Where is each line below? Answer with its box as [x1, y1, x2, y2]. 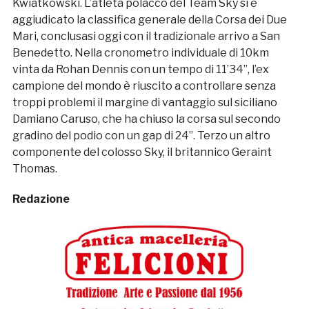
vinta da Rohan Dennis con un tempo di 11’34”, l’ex [12, 63, 269, 77]
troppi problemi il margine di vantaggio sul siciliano [12, 96, 277, 110]
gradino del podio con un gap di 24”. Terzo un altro [12, 129, 270, 143]
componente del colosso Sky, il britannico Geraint [12, 146, 272, 159]
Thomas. [12, 162, 57, 176]
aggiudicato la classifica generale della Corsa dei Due [12, 13, 287, 27]
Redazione [12, 192, 70, 206]
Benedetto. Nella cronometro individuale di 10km [12, 46, 269, 60]
